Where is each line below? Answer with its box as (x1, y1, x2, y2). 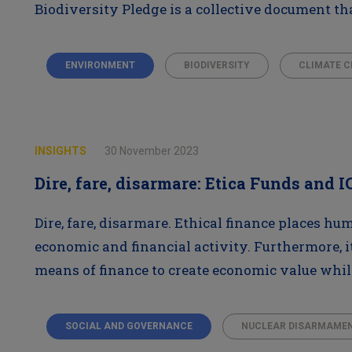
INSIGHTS (34, 145, 89, 157)
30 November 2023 (104, 145, 199, 157)
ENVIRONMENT (64, 60, 135, 71)
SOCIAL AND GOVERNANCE (64, 321, 192, 332)
